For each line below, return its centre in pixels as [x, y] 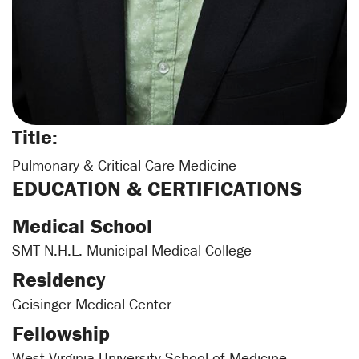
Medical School [82, 226]
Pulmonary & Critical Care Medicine [124, 165]
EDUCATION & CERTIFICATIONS [157, 189]
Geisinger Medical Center [92, 304]
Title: [35, 137]
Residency [59, 280]
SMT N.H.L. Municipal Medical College [132, 250]
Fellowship [61, 334]
